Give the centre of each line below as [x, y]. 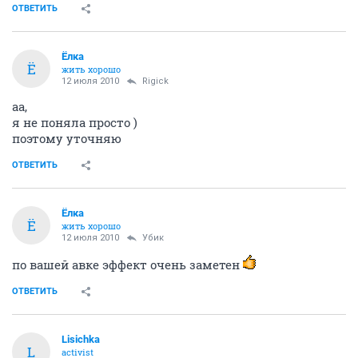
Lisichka [81, 339]
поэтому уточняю [67, 138]
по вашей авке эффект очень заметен [127, 265]
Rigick [155, 81]
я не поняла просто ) [75, 122]
